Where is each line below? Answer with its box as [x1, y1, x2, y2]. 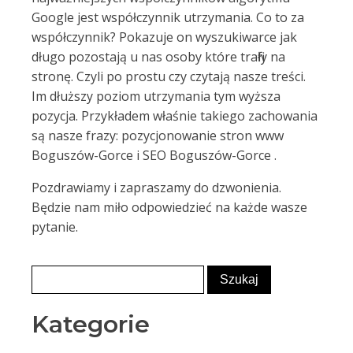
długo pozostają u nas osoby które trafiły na [32, 48, 285, 65]
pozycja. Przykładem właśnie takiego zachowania [32, 107, 318, 124]
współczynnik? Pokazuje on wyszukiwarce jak [32, 28, 297, 46]
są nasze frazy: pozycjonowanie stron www [32, 127, 284, 144]
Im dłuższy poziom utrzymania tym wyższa [32, 87, 281, 105]
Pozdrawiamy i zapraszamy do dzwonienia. [32, 179, 281, 196]
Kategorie [32, 310, 150, 339]
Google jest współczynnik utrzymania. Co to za [32, 9, 304, 26]
